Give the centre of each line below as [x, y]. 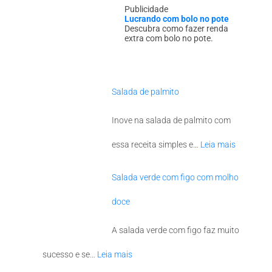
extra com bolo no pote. [169, 39]
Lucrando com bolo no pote [177, 19]
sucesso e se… [70, 254]
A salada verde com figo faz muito [175, 230]
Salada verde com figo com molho [175, 177]
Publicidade [147, 9]
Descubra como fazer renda [177, 29]
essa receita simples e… [156, 144]
